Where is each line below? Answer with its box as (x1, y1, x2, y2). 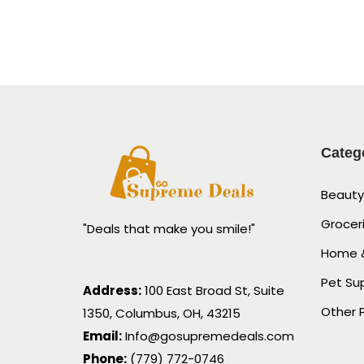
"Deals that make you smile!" (83, 219, 255, 237)
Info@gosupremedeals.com (122, 327, 294, 344)
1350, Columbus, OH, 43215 (83, 304, 240, 322)
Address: (83, 281, 141, 299)
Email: (83, 327, 122, 344)
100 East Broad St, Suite (141, 281, 284, 299)
